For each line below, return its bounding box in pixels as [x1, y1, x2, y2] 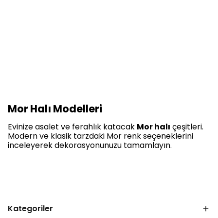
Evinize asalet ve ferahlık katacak [8, 121, 137, 132]
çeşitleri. [170, 121, 203, 132]
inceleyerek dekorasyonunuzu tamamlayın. [8, 140, 172, 151]
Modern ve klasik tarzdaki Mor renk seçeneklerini [8, 130, 193, 142]
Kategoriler [8, 203, 53, 214]
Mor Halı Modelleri [8, 102, 102, 116]
